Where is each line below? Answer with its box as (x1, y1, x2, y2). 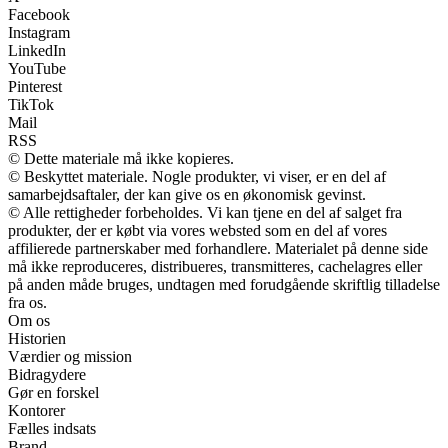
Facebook (8, 5, 70, 23)
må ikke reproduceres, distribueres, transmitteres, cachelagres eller (8, 257, 422, 275)
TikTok (8, 95, 54, 113)
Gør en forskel (8, 383, 99, 401)
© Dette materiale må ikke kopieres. (8, 149, 234, 167)
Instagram (8, 23, 70, 41)
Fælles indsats (8, 419, 96, 437)
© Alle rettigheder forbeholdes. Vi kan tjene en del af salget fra (8, 203, 402, 221)
